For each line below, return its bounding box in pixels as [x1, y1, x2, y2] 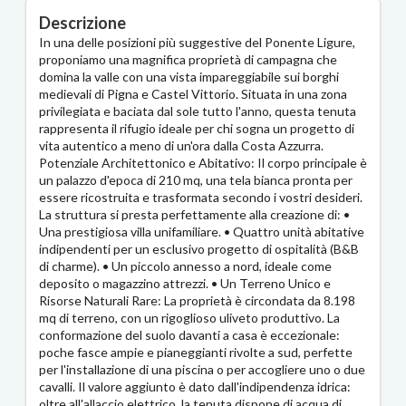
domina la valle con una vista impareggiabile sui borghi [39, 69, 339, 85]
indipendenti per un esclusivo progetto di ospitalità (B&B [39, 241, 359, 257]
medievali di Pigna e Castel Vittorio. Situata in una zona [39, 86, 347, 102]
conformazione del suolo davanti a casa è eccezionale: [39, 327, 340, 343]
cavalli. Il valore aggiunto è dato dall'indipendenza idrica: [39, 379, 351, 395]
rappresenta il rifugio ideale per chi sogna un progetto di [39, 121, 354, 137]
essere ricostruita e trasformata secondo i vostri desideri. [39, 189, 362, 206]
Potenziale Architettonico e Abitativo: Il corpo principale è [39, 155, 367, 171]
